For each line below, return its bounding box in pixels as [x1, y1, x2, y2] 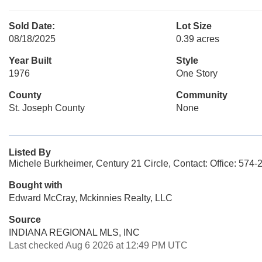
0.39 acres [175, 34, 219, 44]
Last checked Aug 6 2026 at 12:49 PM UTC [9, 240, 188, 250]
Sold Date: [9, 21, 55, 31]
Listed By [9, 147, 51, 157]
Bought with [9, 180, 63, 190]
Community [175, 90, 227, 100]
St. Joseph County [9, 103, 85, 113]
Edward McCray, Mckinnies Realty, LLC [9, 193, 173, 203]
